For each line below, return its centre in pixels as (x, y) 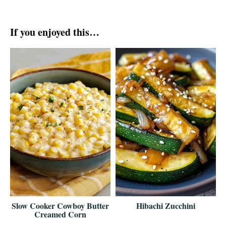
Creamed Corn (60, 214)
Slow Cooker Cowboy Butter (60, 205)
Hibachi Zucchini (166, 205)
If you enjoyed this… (55, 32)
